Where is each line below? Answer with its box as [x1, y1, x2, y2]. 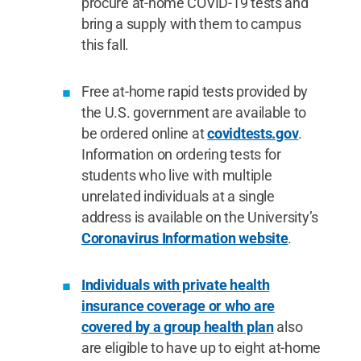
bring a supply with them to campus [81, 15, 301, 32]
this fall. [81, 35, 130, 53]
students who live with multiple [81, 166, 272, 184]
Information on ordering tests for [81, 145, 281, 163]
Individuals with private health [81, 276, 270, 293]
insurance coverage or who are [81, 297, 275, 314]
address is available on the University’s [81, 208, 318, 226]
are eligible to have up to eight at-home [81, 338, 321, 356]
